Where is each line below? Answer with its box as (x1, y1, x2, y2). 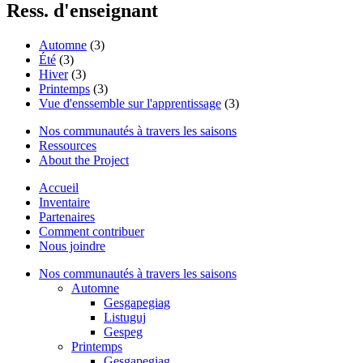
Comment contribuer (39, 224, 144, 239)
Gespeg (104, 325, 143, 340)
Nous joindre (39, 239, 105, 254)
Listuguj (104, 310, 146, 325)
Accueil (39, 181, 79, 195)
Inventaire (39, 195, 90, 210)
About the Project (39, 153, 129, 168)
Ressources (39, 139, 96, 153)
